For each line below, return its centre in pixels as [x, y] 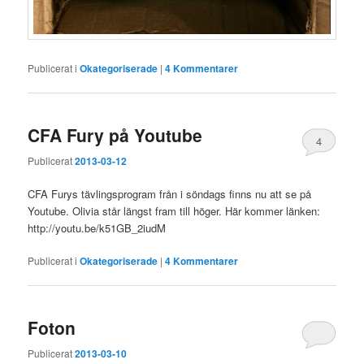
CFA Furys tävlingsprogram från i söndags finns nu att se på [170, 193]
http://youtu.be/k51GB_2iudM [97, 227]
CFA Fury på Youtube [115, 135]
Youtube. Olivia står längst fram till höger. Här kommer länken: [174, 210]
